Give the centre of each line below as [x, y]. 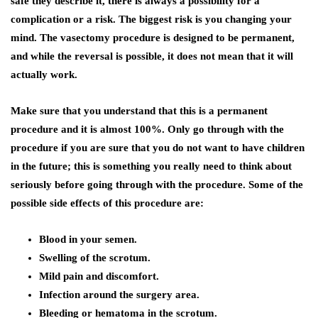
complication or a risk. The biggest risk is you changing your [151, 20]
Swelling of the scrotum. [95, 258]
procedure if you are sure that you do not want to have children [158, 148]
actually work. [44, 75]
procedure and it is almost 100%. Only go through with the [147, 130]
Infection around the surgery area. [119, 295]
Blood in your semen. [88, 240]
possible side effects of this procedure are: [107, 203]
